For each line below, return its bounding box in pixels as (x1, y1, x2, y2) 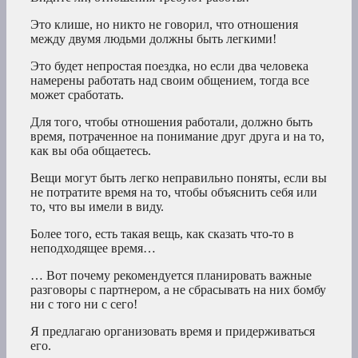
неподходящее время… (30, 241, 156, 256)
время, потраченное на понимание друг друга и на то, (30, 129, 324, 144)
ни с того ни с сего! (30, 297, 137, 312)
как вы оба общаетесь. (30, 144, 151, 158)
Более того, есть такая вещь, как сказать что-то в (30, 227, 294, 241)
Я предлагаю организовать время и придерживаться (30, 324, 315, 339)
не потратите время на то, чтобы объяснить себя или (30, 185, 317, 200)
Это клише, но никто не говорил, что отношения (30, 18, 298, 32)
